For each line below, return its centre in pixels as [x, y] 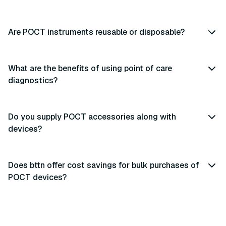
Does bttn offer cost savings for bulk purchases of [104, 165]
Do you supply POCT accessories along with [92, 117]
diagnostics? [33, 80]
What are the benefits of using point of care [90, 68]
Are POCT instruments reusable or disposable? [96, 32]
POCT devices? [37, 177]
